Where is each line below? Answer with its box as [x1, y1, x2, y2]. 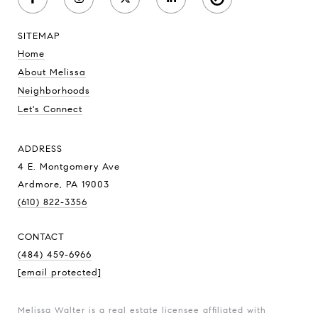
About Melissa [18, 66, 86, 78]
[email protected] [18, 266, 102, 278]
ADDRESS [18, 143, 62, 155]
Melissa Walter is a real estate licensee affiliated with [18, 304, 266, 315]
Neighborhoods [18, 84, 90, 97]
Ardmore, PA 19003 [18, 178, 109, 190]
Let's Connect [18, 103, 82, 115]
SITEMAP [18, 30, 60, 42]
